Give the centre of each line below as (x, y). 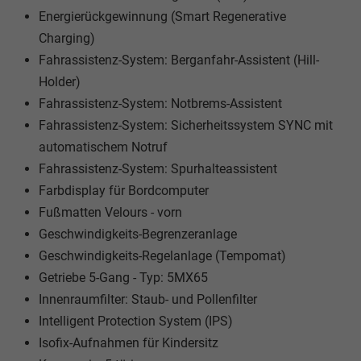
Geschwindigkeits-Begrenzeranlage (138, 234)
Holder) (60, 82)
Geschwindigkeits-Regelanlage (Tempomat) (162, 256)
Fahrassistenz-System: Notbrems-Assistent (160, 104)
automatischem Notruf (103, 147)
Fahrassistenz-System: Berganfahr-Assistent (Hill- (179, 60)
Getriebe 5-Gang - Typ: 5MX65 (123, 278)
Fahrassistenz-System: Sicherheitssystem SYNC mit (186, 126)
